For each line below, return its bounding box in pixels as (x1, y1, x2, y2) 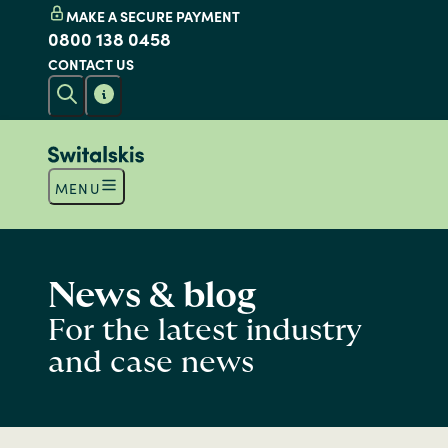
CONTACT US (48, 56, 134, 73)
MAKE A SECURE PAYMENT (66, 8, 240, 25)
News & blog (48, 278, 256, 314)
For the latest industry (48, 316, 362, 346)
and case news (48, 348, 254, 378)
